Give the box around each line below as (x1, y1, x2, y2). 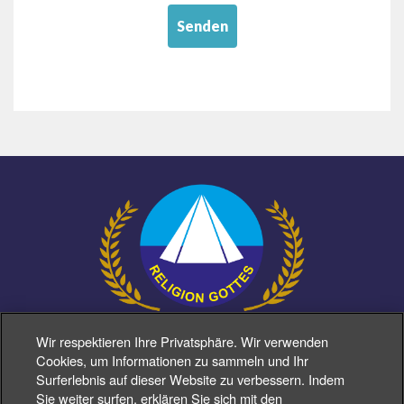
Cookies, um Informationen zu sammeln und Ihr (36, 351, 309, 371)
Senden (176, 17, 228, 35)
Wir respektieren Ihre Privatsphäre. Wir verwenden (36, 332, 329, 352)
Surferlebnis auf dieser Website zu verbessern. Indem (36, 370, 345, 390)
